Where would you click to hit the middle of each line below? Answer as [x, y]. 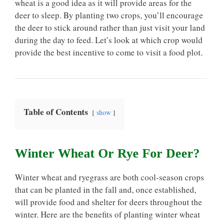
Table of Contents [56, 112]
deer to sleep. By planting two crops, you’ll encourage [109, 15]
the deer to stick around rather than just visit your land [110, 28]
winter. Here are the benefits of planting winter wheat [108, 214]
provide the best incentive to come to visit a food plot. [109, 52]
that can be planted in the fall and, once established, [106, 190]
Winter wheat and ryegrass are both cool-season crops [110, 177]
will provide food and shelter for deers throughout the [109, 202]
